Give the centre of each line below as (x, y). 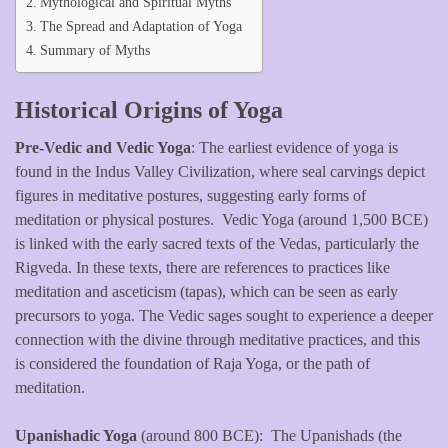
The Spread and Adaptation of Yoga (140, 25)
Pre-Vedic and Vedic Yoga (103, 147)
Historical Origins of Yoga (149, 109)
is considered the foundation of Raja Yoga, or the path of (192, 363)
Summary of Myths (94, 49)
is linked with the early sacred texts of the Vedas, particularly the (217, 243)
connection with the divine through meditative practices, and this (217, 339)
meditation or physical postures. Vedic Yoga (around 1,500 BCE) (221, 219)
